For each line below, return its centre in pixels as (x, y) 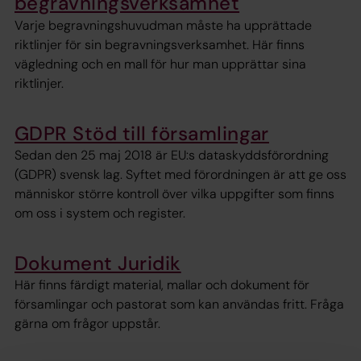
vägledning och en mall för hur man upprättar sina (160, 64)
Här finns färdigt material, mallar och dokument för (162, 285)
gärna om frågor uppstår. (87, 324)
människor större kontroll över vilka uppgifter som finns (174, 193)
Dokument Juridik (98, 263)
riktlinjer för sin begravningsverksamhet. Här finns (160, 44)
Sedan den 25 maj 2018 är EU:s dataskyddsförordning (172, 155)
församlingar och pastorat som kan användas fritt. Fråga (179, 305)
